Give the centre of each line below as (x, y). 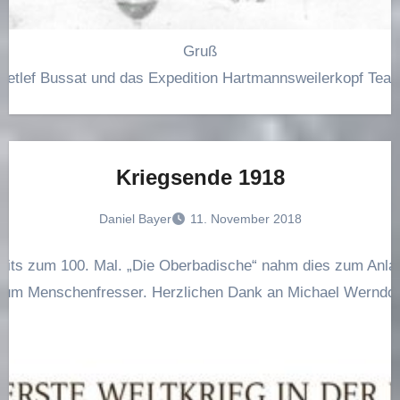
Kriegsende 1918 (200, 178)
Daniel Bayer (135, 219)
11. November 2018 (246, 219)
